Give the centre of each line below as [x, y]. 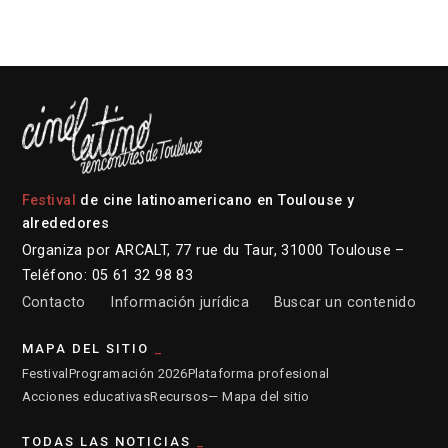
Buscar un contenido [345, 302]
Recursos [179, 396]
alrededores [65, 223]
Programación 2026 [128, 373]
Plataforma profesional [258, 373]
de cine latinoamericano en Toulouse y [215, 200]
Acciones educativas [86, 396]
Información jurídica [180, 302]
